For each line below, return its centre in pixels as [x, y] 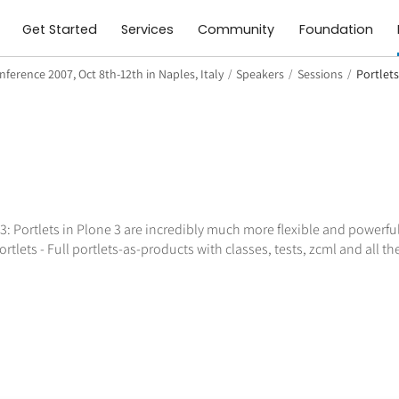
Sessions [321, 73]
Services [148, 30]
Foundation [336, 30]
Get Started [60, 30]
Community [236, 30]
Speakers [261, 73]
